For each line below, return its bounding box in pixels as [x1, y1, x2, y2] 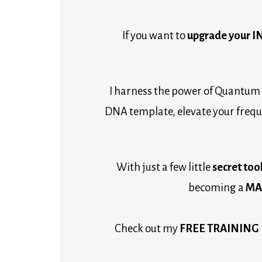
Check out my [115, 222, 180, 235]
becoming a [188, 181, 246, 194]
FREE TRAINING [180, 222, 259, 235]
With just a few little [116, 161, 211, 173]
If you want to [122, 29, 187, 42]
